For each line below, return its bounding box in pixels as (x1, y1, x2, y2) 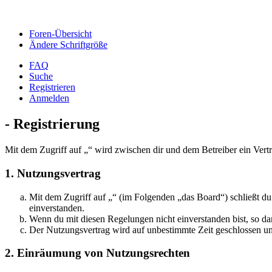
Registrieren (29, 82, 75, 93)
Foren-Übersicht (29, 29, 92, 39)
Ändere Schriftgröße (29, 39, 107, 50)
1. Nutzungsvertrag (5, 166, 101, 180)
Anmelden (29, 93, 69, 104)
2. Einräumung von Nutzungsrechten (5, 246, 190, 260)
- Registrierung (5, 116, 100, 132)
